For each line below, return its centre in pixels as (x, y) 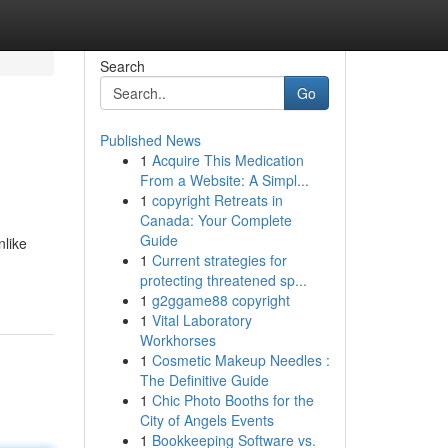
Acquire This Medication (227, 160)
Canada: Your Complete (215, 220)
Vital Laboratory (201, 320)
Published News (150, 140)
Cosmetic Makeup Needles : (240, 360)
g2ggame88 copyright (220, 300)
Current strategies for (219, 260)
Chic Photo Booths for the (232, 400)
